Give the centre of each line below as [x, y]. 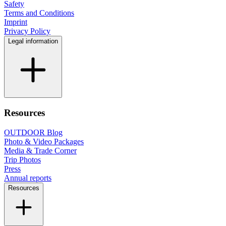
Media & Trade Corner [40, 150]
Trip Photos [22, 159]
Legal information [33, 41]
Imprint [16, 22]
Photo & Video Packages [44, 141]
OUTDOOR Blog [33, 132]
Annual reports [28, 178]
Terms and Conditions [39, 13]
